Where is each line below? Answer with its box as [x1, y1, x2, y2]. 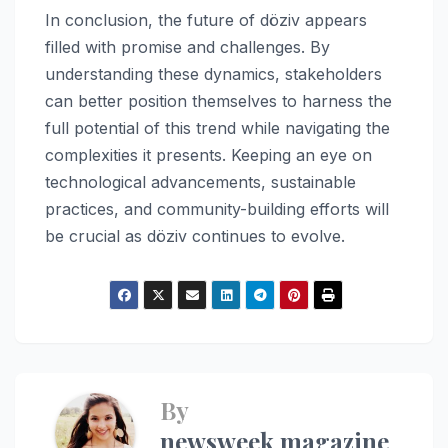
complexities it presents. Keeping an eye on [45, 145, 372, 165]
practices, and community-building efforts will [45, 199, 389, 219]
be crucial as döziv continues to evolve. [45, 226, 345, 246]
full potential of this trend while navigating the [45, 118, 390, 138]
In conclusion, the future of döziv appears [45, 10, 367, 30]
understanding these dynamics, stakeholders [45, 64, 382, 84]
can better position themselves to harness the [45, 91, 392, 111]
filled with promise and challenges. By [45, 37, 330, 57]
